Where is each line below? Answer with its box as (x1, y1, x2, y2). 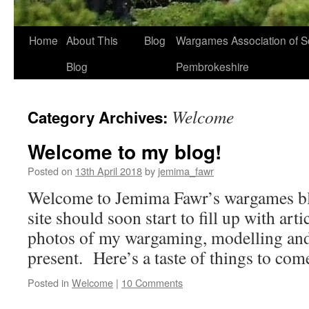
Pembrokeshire (176, 59, 249, 74)
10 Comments (121, 275, 183, 290)
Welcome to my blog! (28, 137, 221, 166)
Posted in (28, 275, 69, 290)
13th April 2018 (75, 163, 142, 178)
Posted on (28, 163, 72, 178)
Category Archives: (28, 106, 172, 128)
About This (66, 32, 118, 48)
